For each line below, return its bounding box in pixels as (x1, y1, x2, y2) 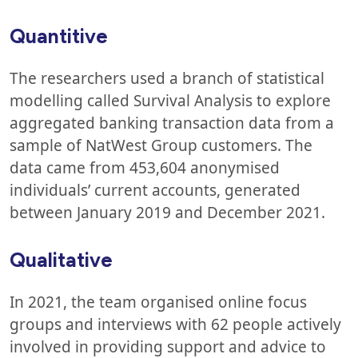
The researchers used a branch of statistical (10, 67, 324, 89)
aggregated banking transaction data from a (10, 112, 334, 133)
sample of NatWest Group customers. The (10, 134, 312, 156)
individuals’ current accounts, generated (10, 179, 300, 201)
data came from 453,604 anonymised (10, 157, 280, 178)
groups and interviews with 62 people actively (10, 313, 341, 335)
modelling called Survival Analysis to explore (10, 89, 331, 111)
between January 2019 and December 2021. (10, 201, 325, 223)
